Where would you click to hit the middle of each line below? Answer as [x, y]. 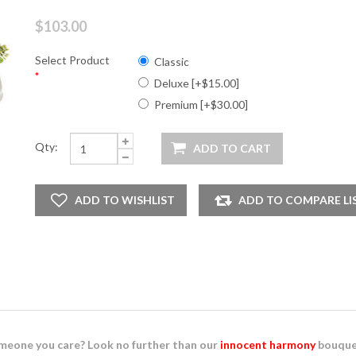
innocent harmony [268, 344]
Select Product [72, 60]
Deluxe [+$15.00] [196, 83]
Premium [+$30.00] [201, 104]
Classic [171, 62]
